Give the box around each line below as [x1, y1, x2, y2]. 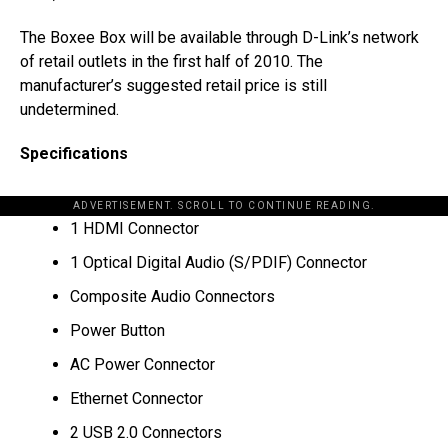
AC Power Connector [70, 355, 215, 375]
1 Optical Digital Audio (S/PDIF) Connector [70, 253, 367, 273]
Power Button [70, 321, 165, 341]
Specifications [20, 144, 128, 164]
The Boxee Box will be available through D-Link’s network [20, 28, 419, 48]
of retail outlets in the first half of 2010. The [20, 52, 323, 72]
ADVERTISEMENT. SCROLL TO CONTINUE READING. [72, 200, 376, 212]
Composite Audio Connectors [70, 287, 275, 307]
